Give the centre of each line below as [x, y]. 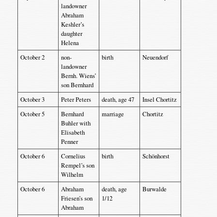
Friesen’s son [77, 198]
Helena [70, 43]
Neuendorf [155, 57]
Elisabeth [73, 132]
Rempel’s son [77, 165]
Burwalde [154, 189]
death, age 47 [118, 99]
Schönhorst [156, 156]
